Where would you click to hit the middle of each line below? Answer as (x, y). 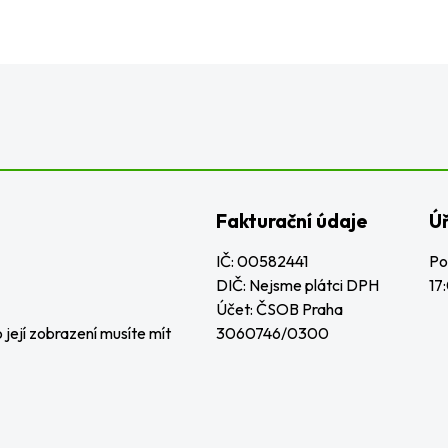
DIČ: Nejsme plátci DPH (297, 285)
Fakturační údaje (291, 221)
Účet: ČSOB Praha (279, 309)
